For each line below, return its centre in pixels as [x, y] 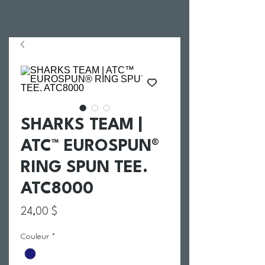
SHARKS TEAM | [82, 125]
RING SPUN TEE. [84, 168]
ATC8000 [57, 189]
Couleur [35, 237]
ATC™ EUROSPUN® [90, 147]
